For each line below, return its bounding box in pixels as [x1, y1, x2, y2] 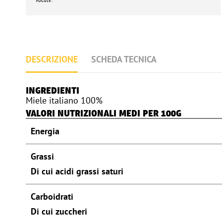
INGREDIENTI [26, 85, 79, 96]
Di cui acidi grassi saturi [31, 166, 123, 177]
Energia [31, 125, 59, 137]
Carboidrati [31, 191, 73, 203]
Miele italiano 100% [26, 95, 103, 107]
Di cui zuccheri [31, 206, 87, 218]
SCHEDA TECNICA [91, 54, 157, 65]
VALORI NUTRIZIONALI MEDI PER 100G [26, 108, 181, 119]
